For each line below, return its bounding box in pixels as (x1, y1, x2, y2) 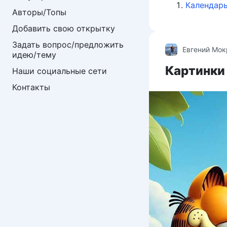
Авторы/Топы (12, 7, 66, 17)
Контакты (12, 82, 50, 92)
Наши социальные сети (12, 66, 107, 76)
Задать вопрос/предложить (12, 40, 126, 50)
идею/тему (12, 50, 56, 60)
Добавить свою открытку (12, 23, 115, 33)
